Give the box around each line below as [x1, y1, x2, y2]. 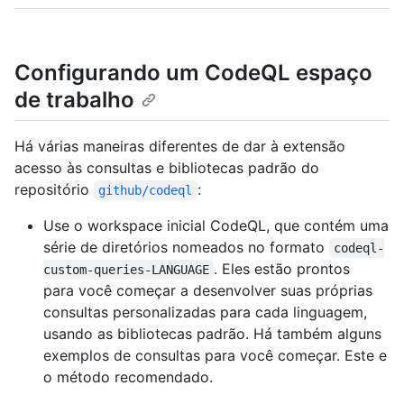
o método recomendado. [43, 368, 213, 387]
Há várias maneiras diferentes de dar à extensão [14, 137, 345, 156]
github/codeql [98, 183, 193, 198]
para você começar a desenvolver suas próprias [43, 281, 372, 300]
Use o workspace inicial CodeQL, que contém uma [43, 216, 389, 235]
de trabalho [14, 87, 134, 113]
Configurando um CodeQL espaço [14, 60, 372, 86]
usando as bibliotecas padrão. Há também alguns [43, 325, 381, 344]
